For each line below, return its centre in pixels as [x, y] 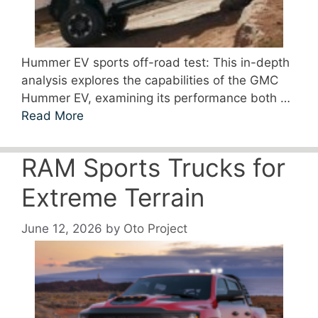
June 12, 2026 [62, 229]
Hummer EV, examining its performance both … [156, 98]
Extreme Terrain [113, 197]
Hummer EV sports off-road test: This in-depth [155, 62]
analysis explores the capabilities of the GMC [150, 80]
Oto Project [155, 229]
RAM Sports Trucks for [153, 167]
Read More [53, 115]
